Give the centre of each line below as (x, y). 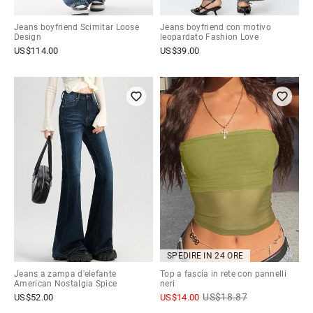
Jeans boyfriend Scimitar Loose (77, 28)
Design (28, 37)
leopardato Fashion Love (209, 37)
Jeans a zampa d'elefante (65, 274)
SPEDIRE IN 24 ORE (205, 256)
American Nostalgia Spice (66, 284)
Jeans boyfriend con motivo (216, 28)
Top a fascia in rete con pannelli (223, 274)
